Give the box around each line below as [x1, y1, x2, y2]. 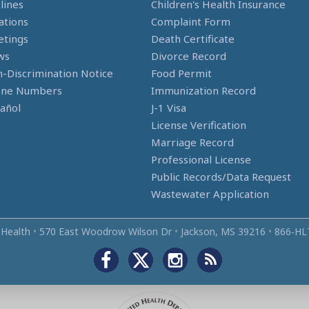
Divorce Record [151, 49, 226, 63]
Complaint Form [151, 14, 230, 29]
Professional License [151, 152, 251, 167]
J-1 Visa [151, 101, 186, 115]
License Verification [151, 118, 246, 132]
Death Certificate [151, 32, 235, 46]
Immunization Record [151, 83, 256, 98]
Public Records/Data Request [151, 170, 291, 184]
